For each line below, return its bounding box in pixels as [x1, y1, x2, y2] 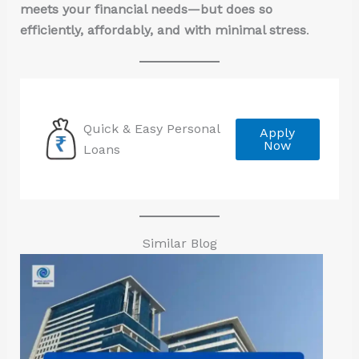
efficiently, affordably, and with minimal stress [19, 22, 306, 38]
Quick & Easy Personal [83, 120, 220, 136]
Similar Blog [142, 236, 217, 252]
